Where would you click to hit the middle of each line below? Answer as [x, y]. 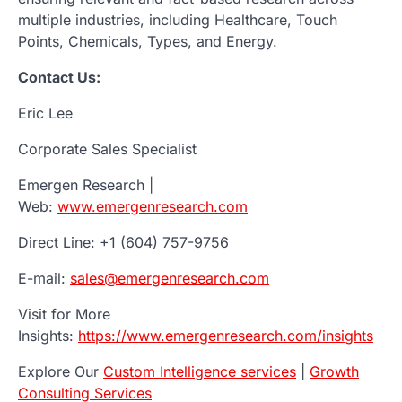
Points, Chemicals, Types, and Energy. [148, 41]
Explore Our [61, 371]
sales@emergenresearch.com [170, 278]
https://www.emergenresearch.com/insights [226, 335]
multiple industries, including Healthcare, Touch [178, 19]
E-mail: [44, 278]
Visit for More [64, 314]
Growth [334, 371]
